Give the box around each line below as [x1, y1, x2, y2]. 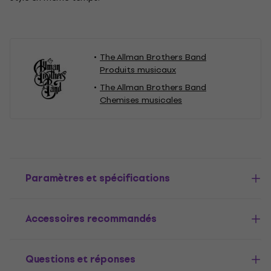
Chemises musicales [100, 93, 182, 107]
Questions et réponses [25, 251, 135, 267]
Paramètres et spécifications [25, 170, 170, 186]
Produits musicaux [100, 63, 176, 77]
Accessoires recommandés [25, 211, 157, 227]
